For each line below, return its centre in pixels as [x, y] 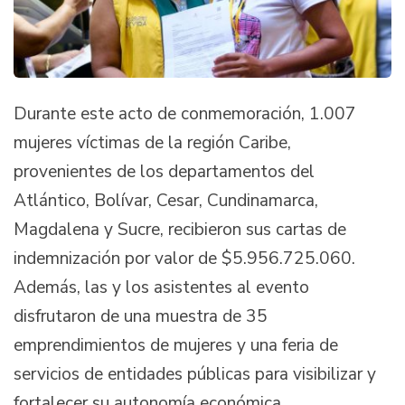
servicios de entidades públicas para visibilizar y [195, 375]
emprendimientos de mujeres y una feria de [176, 346]
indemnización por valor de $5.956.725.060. [184, 259]
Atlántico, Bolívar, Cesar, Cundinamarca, [166, 201]
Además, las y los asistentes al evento [161, 288]
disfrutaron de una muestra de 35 [141, 317]
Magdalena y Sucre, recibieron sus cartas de [180, 230]
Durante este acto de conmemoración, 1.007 [185, 114]
